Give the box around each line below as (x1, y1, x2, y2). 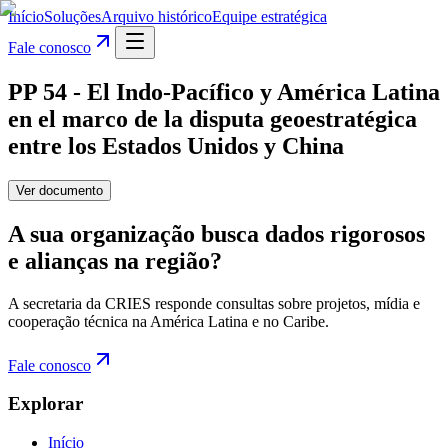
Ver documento (16, 182, 103, 198)
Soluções (44, 8, 101, 25)
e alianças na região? (8, 247, 222, 274)
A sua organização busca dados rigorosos (8, 220, 425, 247)
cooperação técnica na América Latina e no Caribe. (8, 312, 329, 330)
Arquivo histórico (101, 8, 212, 25)
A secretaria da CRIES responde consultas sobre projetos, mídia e (8, 294, 420, 312)
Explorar (8, 393, 83, 415)
